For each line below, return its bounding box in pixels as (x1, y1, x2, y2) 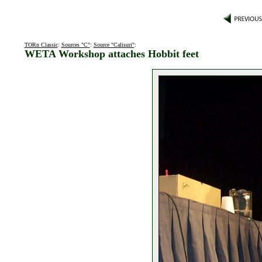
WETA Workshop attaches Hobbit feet (24, 48, 199, 60)
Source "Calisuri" (93, 42, 135, 48)
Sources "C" (61, 42, 90, 48)
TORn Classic (24, 42, 58, 48)
